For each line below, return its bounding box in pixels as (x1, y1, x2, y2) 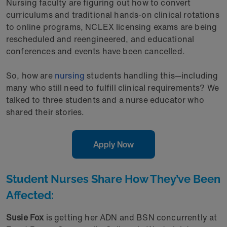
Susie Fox (6, 211, 44, 223)
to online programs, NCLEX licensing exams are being (6, 21, 217, 33)
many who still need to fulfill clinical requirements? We (6, 82, 219, 94)
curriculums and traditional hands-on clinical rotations (6, 9, 219, 21)
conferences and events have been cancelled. (6, 45, 185, 57)
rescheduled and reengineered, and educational (6, 33, 195, 45)
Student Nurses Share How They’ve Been (6, 172, 220, 185)
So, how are (6, 69, 55, 82)
